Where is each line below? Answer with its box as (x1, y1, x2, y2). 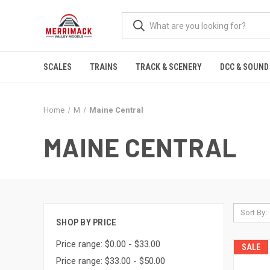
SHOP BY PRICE (56, 217, 117, 228)
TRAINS (90, 62, 118, 72)
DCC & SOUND (220, 62, 269, 72)
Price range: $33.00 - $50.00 (56, 255, 165, 266)
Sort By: (240, 208, 267, 217)
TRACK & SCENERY (136, 62, 202, 72)
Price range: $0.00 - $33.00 (56, 238, 160, 250)
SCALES (43, 62, 72, 72)
